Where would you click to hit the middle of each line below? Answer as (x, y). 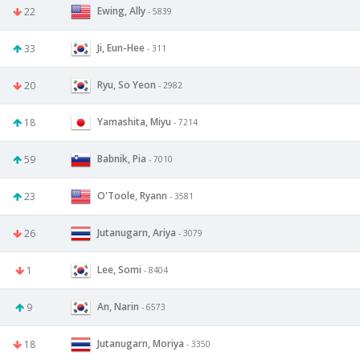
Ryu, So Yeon (127, 84)
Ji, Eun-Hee (121, 47)
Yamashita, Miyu (134, 121)
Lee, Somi (119, 269)
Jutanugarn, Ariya (137, 232)
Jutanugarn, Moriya (141, 343)
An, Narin (118, 306)
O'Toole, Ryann (132, 195)
